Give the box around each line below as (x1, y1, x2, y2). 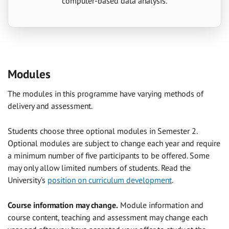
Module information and (118, 199, 203, 210)
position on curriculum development (48, 174, 172, 185)
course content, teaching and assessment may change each (8, 212, 208, 222)
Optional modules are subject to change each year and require (8, 138, 220, 148)
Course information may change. (8, 199, 118, 210)
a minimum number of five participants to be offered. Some (8, 150, 210, 161)
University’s (8, 174, 48, 185)
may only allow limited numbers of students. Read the (8, 162, 191, 173)
